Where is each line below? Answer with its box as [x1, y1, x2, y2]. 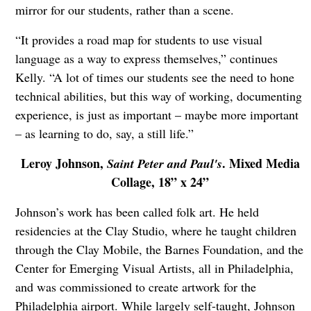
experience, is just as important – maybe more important [15, 106, 299, 123]
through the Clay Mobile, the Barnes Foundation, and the [15, 240, 303, 258]
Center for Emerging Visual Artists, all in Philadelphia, [15, 259, 294, 276]
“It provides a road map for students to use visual [15, 31, 262, 48]
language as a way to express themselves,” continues [15, 49, 278, 67]
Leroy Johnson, [20, 153, 107, 172]
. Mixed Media [221, 153, 300, 172]
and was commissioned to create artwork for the [15, 278, 256, 295]
